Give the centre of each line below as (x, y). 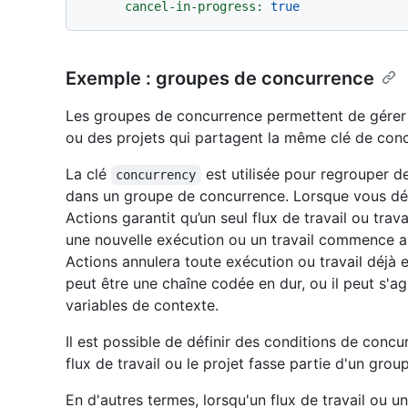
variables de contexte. (142, 306)
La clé (88, 174)
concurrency (156, 175)
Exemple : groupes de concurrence (220, 79)
